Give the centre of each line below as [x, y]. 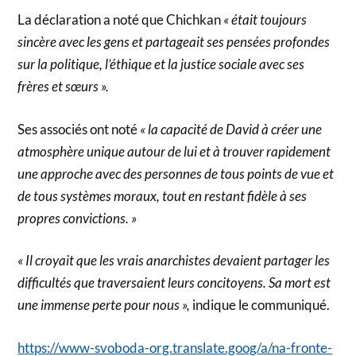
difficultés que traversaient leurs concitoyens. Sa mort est [174, 283]
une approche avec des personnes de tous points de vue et [176, 173]
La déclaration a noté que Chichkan [121, 20]
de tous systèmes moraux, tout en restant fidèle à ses [163, 195]
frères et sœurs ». [64, 87]
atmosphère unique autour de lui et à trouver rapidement [174, 151]
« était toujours [265, 20]
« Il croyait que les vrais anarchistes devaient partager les [174, 261]
